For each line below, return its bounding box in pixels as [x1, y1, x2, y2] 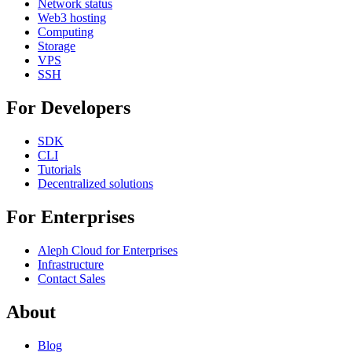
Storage [38, 39, 75, 53]
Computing [38, 25, 93, 39]
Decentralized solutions [38, 177, 153, 191]
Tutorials [38, 163, 81, 177]
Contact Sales [38, 271, 105, 285]
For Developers [6, 97, 130, 119]
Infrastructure [38, 257, 104, 271]
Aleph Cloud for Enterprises [38, 243, 178, 257]
